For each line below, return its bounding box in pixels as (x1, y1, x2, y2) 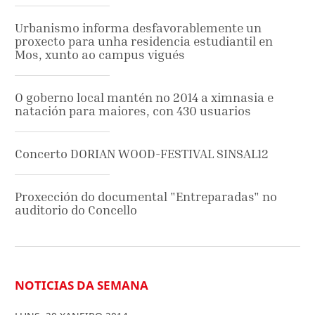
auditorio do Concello (15, 202, 137, 217)
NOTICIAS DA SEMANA (15, 276, 148, 293)
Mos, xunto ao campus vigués (15, 46, 185, 62)
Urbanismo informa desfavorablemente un (15, 20, 262, 35)
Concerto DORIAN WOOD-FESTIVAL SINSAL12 (15, 146, 269, 161)
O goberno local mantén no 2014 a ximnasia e (15, 89, 274, 105)
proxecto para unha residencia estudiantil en (15, 33, 273, 49)
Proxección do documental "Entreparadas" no (15, 188, 277, 204)
